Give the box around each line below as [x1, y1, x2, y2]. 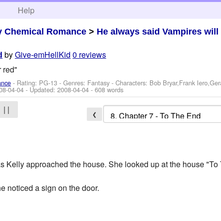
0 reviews [73, 49, 107, 61]
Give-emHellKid [15, 49, 71, 61]
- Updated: [24, 84, 58, 94]
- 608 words [89, 84, 124, 94]
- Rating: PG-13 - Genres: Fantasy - [11, 77, 116, 87]
